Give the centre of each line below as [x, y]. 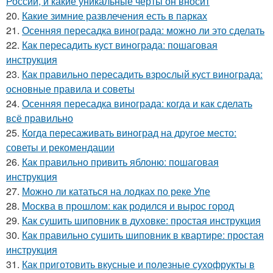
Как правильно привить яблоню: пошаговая [120, 161]
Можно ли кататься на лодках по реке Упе [116, 191]
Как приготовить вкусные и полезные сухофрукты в [138, 264]
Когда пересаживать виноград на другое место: [129, 132]
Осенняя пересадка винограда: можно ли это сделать [143, 30]
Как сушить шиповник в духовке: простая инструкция [141, 220]
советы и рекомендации [60, 147]
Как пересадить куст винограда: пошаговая [120, 44]
